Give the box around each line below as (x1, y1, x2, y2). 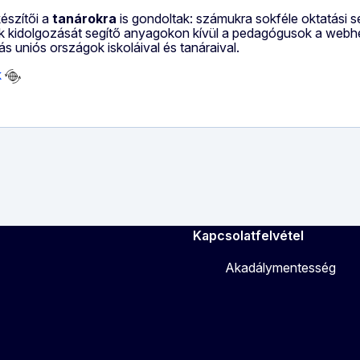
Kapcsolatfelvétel (193, 227, 304, 243)
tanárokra (52, 10, 117, 27)
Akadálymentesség (225, 259, 336, 276)
